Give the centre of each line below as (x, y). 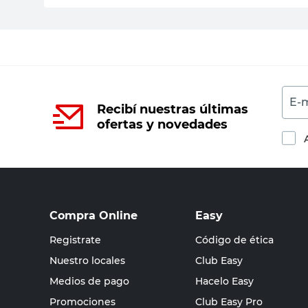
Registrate (75, 240)
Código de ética (234, 240)
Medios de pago (89, 281)
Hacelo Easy (224, 281)
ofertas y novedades (162, 124)
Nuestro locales (87, 261)
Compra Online (93, 216)
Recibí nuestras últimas (173, 109)
